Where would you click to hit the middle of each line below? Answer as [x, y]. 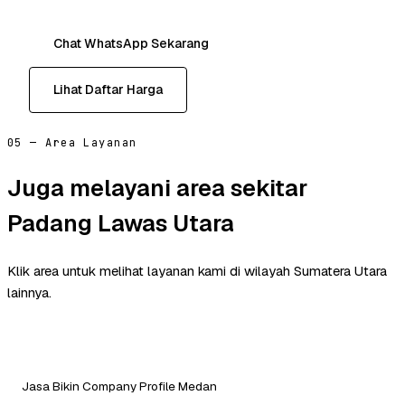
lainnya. [29, 292]
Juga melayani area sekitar [157, 188]
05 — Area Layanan [72, 143]
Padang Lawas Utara [121, 223]
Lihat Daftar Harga [108, 90]
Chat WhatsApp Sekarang [131, 44]
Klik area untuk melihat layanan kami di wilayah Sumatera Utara [197, 270]
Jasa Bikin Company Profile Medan [119, 386]
